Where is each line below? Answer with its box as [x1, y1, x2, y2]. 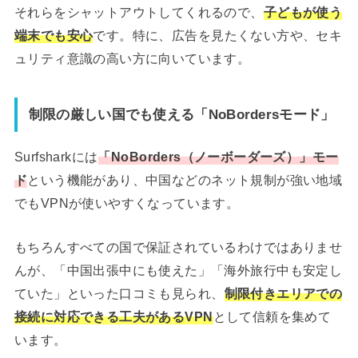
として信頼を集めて [213, 309, 332, 324]
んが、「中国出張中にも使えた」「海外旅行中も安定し [14, 263, 343, 278]
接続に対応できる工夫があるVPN [14, 309, 213, 324]
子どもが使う [263, 4, 343, 19]
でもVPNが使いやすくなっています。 [14, 196, 240, 211]
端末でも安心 [14, 27, 93, 42]
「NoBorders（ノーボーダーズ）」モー [97, 149, 339, 165]
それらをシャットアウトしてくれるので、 [14, 4, 264, 19]
